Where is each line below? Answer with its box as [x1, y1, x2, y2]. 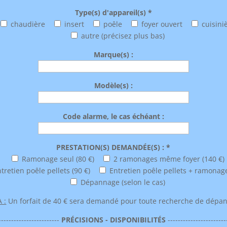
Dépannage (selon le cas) [81, 177, 166, 187]
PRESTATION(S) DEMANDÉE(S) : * [56, 142, 171, 153]
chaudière [11, 19, 46, 29]
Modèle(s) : [94, 81, 133, 91]
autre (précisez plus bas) [81, 31, 165, 41]
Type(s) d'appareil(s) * [74, 8, 152, 18]
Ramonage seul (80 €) [21, 154, 94, 164]
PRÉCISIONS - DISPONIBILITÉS [61, 215, 166, 225]
